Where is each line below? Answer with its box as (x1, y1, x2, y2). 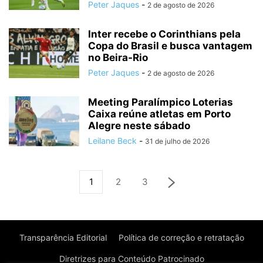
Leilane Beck (88, 136, 137, 146)
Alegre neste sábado (88, 120, 190, 132)
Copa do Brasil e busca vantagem (88, 40, 252, 52)
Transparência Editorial (19, 232, 107, 243)
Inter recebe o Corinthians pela (88, 28, 241, 41)
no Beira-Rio (88, 52, 148, 64)
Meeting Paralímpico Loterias (88, 96, 233, 109)
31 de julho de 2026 (145, 137, 210, 146)
